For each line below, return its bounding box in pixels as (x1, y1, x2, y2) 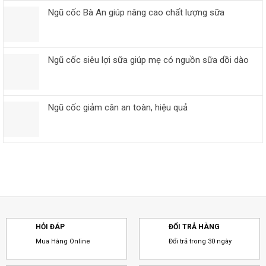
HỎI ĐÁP (35, 222, 65, 231)
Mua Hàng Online (35, 237, 90, 245)
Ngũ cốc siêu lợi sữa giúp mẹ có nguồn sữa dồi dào (48, 54, 249, 65)
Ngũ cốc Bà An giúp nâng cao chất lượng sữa (48, 7, 224, 18)
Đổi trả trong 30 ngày (168, 237, 232, 245)
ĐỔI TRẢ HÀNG (168, 222, 220, 231)
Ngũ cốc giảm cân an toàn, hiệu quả (48, 102, 188, 113)
